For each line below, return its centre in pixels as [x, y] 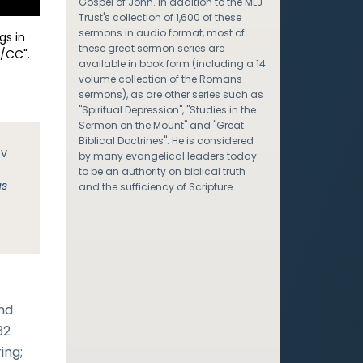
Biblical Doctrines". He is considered [166, 141]
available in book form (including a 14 [172, 64]
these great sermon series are [151, 48]
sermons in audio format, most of [161, 33]
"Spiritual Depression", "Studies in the [167, 110]
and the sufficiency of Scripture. [156, 187]
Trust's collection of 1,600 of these [160, 17]
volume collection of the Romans [160, 79]
